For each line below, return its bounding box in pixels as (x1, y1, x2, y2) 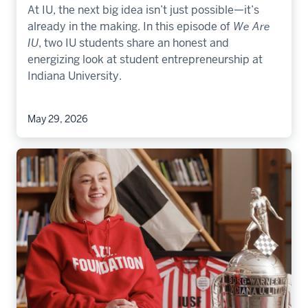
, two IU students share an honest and (38, 36, 229, 51)
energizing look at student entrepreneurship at (27, 52, 263, 67)
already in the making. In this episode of (27, 19, 233, 34)
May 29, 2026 (27, 113, 88, 126)
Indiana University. (27, 69, 122, 84)
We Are (233, 19, 270, 34)
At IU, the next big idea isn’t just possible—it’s (27, 3, 259, 18)
